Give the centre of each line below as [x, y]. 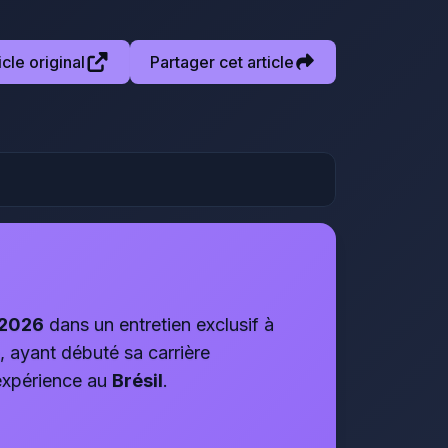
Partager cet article [221, 62]
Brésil [137, 380]
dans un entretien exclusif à [159, 324]
